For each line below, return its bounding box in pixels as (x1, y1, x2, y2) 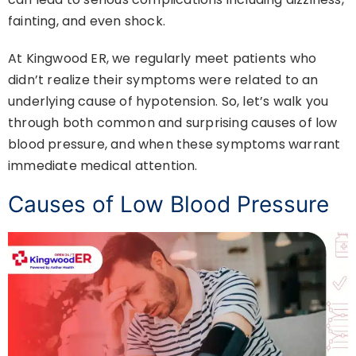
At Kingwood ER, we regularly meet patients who (8, 49, 317, 68)
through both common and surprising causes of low (8, 114, 338, 133)
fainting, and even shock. (8, 12, 165, 31)
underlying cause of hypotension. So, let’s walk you (8, 92, 329, 111)
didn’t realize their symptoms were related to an (8, 71, 319, 90)
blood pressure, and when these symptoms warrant (8, 135, 341, 154)
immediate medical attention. (8, 157, 198, 176)
